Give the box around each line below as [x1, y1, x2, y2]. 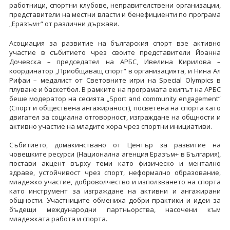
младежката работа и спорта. [9, 214, 107, 223]
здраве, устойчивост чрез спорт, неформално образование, [9, 167, 221, 177]
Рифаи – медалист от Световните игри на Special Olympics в [9, 75, 221, 85]
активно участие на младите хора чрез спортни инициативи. [9, 121, 212, 131]
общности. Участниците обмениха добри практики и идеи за [9, 195, 221, 205]
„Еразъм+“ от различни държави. [9, 18, 119, 28]
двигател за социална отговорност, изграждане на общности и [9, 112, 221, 122]
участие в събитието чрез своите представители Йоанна [9, 47, 221, 57]
